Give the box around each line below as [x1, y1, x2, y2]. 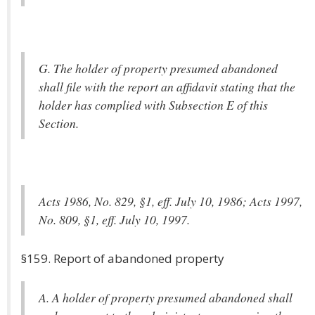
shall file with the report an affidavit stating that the [39, 78, 295, 95]
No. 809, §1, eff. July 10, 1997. [39, 211, 190, 228]
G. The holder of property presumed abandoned [39, 60, 278, 77]
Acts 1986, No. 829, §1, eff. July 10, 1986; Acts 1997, [39, 193, 302, 210]
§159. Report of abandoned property [21, 250, 224, 266]
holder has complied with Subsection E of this [39, 96, 268, 113]
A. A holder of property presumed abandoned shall [39, 289, 292, 306]
